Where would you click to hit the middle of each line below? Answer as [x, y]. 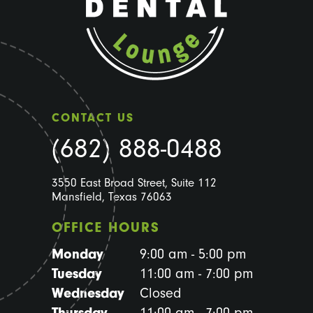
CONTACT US [93, 118]
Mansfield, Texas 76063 [112, 197]
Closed [158, 293]
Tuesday [77, 274]
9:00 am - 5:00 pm [191, 254]
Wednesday [88, 293]
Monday [78, 254]
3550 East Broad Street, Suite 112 [134, 183]
